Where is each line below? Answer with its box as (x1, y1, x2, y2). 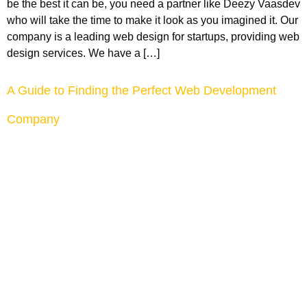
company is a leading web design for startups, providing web (7, 31, 299, 43)
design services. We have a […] (7, 47, 160, 60)
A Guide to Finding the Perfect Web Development (7, 83, 276, 97)
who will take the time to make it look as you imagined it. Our (7, 14, 298, 27)
